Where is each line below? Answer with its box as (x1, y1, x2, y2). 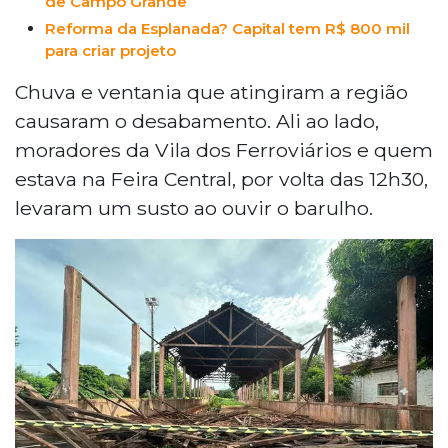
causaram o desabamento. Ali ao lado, (15, 108, 379, 133)
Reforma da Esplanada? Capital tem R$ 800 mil (45, 18, 410, 38)
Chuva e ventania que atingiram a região (15, 79, 408, 104)
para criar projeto (45, 40, 176, 60)
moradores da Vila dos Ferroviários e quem (15, 137, 433, 162)
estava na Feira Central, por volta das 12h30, (15, 166, 428, 191)
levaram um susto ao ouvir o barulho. (15, 195, 373, 220)
